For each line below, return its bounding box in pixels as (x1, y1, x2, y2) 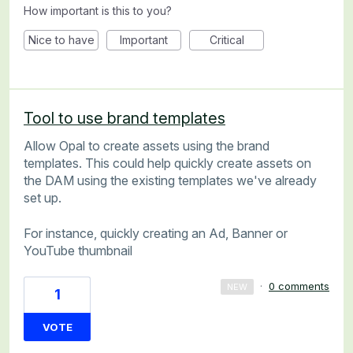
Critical (209, 33, 244, 47)
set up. (24, 190, 61, 206)
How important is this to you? (24, 4, 172, 18)
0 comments (269, 279, 329, 292)
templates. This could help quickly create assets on (24, 155, 311, 172)
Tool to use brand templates (24, 109, 225, 128)
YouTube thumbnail (24, 242, 132, 258)
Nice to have (28, 33, 95, 47)
